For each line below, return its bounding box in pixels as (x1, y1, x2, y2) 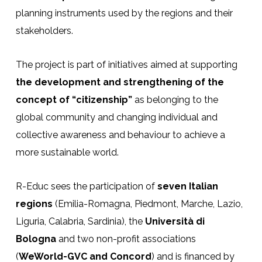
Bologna (15, 233, 56, 244)
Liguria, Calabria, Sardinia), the (15, 215, 145, 227)
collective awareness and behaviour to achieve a (15, 129, 225, 140)
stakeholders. (15, 25, 73, 36)
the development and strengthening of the (15, 76, 224, 88)
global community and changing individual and (15, 111, 218, 123)
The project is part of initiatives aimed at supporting (15, 58, 237, 70)
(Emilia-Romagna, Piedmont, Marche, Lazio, (52, 198, 243, 209)
